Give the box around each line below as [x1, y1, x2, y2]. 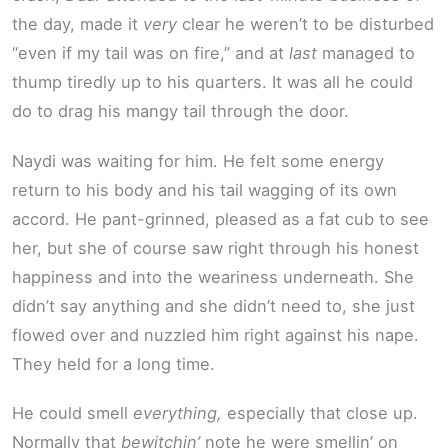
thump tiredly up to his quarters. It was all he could [12, 72, 413, 93]
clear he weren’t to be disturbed [177, 14, 434, 35]
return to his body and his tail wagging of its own [12, 179, 397, 200]
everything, [133, 403, 222, 424]
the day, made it [12, 14, 143, 35]
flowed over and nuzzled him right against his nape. [12, 324, 419, 345]
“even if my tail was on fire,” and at [12, 43, 289, 64]
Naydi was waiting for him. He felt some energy [12, 150, 384, 171]
